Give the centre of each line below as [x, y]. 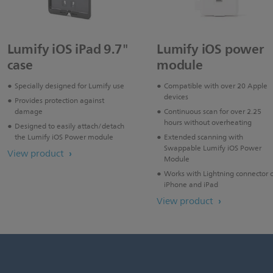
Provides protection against [59, 101]
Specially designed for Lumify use [69, 87]
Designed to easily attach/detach [69, 127]
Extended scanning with [204, 138]
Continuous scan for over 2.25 [213, 112]
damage [28, 112]
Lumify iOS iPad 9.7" [68, 49]
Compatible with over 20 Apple [216, 87]
